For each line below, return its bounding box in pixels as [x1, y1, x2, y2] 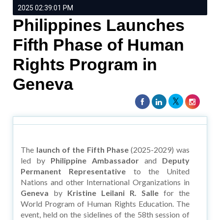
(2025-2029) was [131, 144, 190, 154]
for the [158, 188, 190, 197]
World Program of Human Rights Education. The [21, 198, 190, 208]
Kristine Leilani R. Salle [62, 188, 159, 197]
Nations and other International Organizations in [21, 177, 190, 187]
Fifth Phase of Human [13, 35, 185, 54]
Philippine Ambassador [51, 155, 139, 165]
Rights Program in [13, 55, 158, 74]
